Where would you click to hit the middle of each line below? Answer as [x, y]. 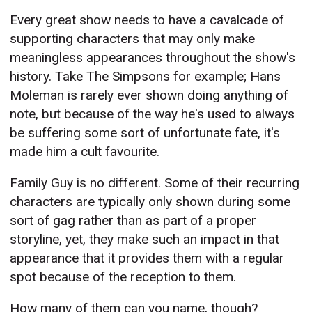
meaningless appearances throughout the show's [153, 58]
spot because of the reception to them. [123, 277]
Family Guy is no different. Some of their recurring [155, 183]
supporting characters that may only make [133, 39]
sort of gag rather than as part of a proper [133, 221]
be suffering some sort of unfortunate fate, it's [145, 133]
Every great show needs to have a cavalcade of [147, 20]
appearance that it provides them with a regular [147, 258]
